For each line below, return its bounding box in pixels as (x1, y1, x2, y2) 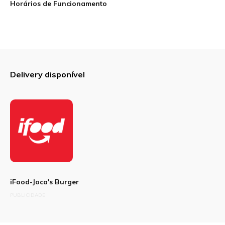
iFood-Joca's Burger (10, 177, 79, 186)
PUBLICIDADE (10, 191, 45, 198)
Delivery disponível (10, 69, 85, 79)
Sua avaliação (33, 15, 81, 25)
